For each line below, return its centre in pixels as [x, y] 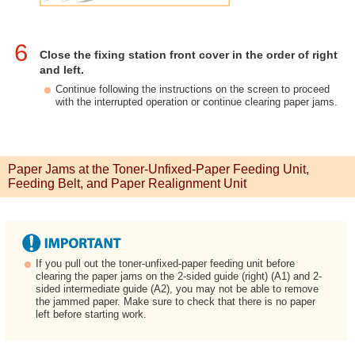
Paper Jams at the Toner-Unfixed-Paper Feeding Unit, [158, 170]
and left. [62, 70]
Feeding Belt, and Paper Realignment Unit [127, 184]
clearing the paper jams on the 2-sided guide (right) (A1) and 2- [179, 277]
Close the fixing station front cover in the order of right [189, 55]
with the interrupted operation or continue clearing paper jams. [197, 102]
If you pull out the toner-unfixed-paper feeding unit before [165, 264]
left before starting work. [91, 315]
